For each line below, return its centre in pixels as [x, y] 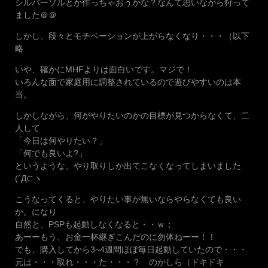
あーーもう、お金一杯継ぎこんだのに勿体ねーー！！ [115, 237]
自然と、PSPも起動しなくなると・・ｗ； [94, 225]
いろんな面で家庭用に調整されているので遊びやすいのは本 [128, 82]
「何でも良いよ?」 [51, 153]
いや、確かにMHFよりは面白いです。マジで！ [104, 70]
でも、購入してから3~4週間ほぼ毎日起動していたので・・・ [131, 250]
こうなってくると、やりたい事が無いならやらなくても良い [128, 200]
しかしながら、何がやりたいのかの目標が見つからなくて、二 [132, 116]
